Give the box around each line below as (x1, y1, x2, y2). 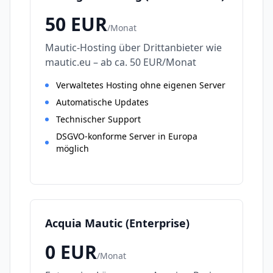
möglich (55, 143, 89, 154)
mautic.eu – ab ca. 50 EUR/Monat (45, 55, 196, 69)
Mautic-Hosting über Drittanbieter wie (45, 41, 222, 54)
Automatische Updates (56, 96, 149, 108)
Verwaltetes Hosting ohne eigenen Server (56, 79, 225, 91)
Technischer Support (56, 113, 141, 125)
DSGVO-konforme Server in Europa (55, 130, 197, 142)
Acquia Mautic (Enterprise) (45, 216, 190, 230)
